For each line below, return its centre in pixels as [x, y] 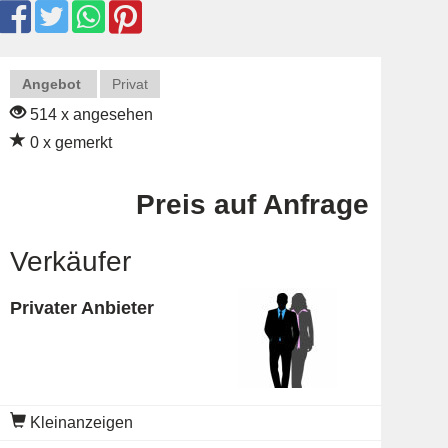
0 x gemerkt [68, 142]
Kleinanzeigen [79, 422]
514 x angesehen [89, 114]
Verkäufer [70, 261]
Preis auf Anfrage [252, 204]
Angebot [51, 84]
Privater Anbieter [81, 308]
